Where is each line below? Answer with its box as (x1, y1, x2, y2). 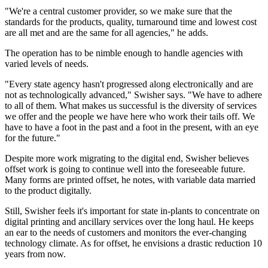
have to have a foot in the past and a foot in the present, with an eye (5, 122, 258, 133)
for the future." (5, 133, 60, 144)
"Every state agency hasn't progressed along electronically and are (5, 79, 253, 90)
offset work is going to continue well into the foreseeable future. (5, 164, 245, 175)
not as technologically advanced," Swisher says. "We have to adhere (5, 90, 262, 100)
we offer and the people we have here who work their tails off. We (5, 111, 255, 122)
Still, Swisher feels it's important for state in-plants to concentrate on (5, 206, 260, 217)
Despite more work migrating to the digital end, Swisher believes (5, 153, 249, 164)
